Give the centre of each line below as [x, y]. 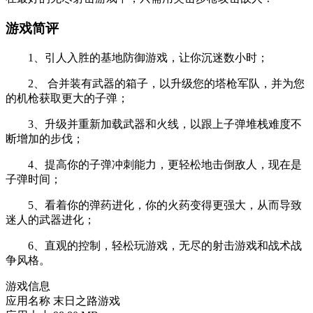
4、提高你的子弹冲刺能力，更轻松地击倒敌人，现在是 [154, 164]
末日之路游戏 [87, 300]
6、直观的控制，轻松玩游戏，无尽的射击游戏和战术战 [154, 245]
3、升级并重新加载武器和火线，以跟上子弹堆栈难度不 [154, 124]
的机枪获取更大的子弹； [67, 98]
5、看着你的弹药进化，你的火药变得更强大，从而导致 [154, 205]
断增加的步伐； [45, 138]
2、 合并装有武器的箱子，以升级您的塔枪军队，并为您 [155, 83]
